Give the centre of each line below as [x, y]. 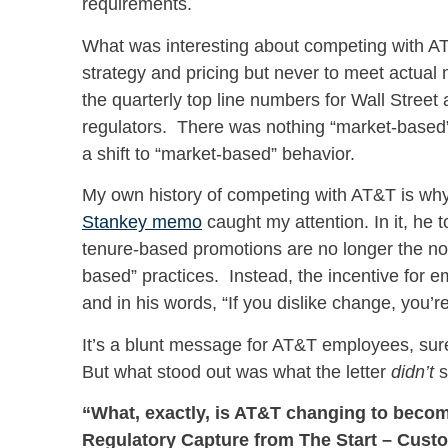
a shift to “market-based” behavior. [223, 153]
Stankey [117, 222]
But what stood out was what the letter [236, 371]
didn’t [412, 371]
